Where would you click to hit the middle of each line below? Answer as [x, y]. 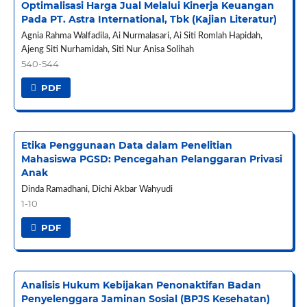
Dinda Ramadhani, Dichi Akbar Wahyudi [97, 189]
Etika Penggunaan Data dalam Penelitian [126, 145]
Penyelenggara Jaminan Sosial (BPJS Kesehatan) [145, 298]
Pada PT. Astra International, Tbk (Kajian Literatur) [149, 19]
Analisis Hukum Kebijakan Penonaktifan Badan [141, 285]
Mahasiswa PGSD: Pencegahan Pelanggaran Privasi [151, 159]
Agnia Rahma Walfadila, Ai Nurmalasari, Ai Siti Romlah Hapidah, [142, 36]
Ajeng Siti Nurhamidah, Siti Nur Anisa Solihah [107, 49]
